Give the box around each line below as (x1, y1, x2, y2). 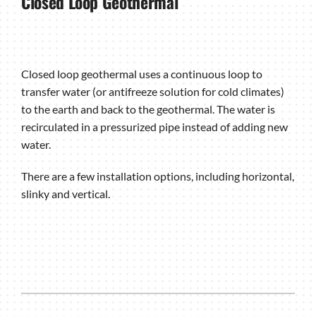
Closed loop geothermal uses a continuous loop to (20, 66, 262, 80)
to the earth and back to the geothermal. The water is (20, 102, 275, 116)
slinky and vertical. (20, 186, 110, 200)
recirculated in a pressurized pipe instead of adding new (20, 119, 288, 133)
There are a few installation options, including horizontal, (20, 169, 294, 183)
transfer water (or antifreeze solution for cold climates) (20, 84, 284, 98)
